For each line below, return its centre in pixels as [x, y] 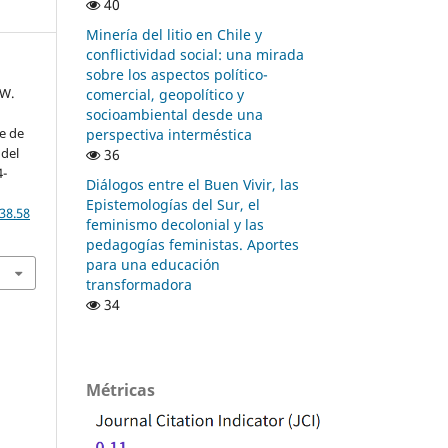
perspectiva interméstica [169, 134]
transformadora [139, 284]
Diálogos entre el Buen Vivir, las [192, 184]
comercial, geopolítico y [165, 94]
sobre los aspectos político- [177, 74]
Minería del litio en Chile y [174, 34]
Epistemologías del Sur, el [173, 204]
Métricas [120, 389]
